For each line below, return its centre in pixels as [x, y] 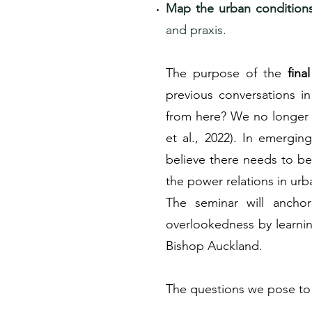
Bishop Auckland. [214, 246]
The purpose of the [227, 73]
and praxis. [196, 30]
